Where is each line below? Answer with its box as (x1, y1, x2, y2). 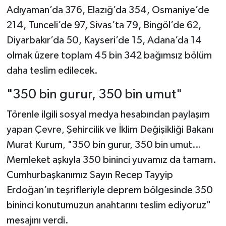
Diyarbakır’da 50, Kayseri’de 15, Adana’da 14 (6, 35, 202, 46)
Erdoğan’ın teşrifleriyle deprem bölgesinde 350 (6, 185, 213, 195)
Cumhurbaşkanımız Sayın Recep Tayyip (6, 169, 173, 180)
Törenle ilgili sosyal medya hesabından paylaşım (6, 109, 210, 120)
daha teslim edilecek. (6, 66, 98, 76)
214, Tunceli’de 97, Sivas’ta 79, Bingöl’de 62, (6, 20, 201, 31)
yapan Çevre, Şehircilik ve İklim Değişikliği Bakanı (6, 124, 213, 135)
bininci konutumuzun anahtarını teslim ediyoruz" (6, 200, 211, 210)
